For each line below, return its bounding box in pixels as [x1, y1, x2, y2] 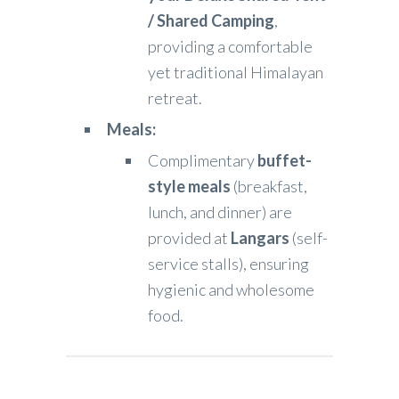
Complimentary [148, 151, 257, 171]
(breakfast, [231, 176, 307, 197]
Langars [231, 228, 289, 248]
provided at [148, 228, 231, 248]
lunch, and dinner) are [148, 202, 292, 223]
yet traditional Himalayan [148, 62, 323, 83]
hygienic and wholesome [148, 280, 314, 300]
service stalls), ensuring [148, 254, 309, 274]
